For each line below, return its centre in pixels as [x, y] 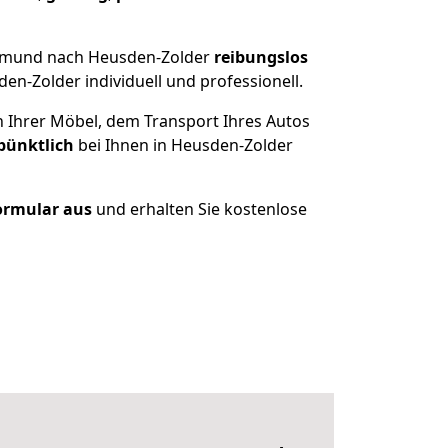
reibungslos [261, 57]
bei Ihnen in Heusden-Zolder [183, 145]
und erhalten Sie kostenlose [199, 209]
